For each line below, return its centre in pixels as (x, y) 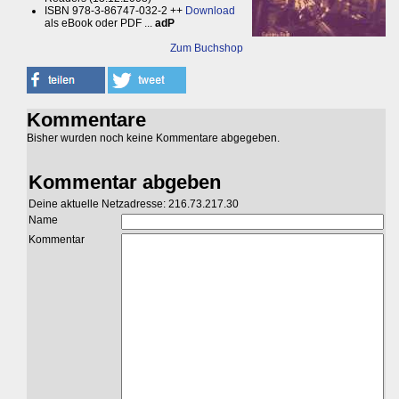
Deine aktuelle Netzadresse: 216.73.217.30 (134, 204)
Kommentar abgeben (125, 183)
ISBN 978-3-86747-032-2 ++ (115, 11)
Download (210, 11)
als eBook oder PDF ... (100, 24)
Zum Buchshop (206, 49)
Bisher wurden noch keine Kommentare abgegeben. (153, 138)
